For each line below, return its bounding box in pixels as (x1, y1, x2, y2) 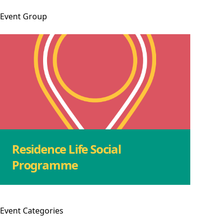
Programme (12, 156, 78, 173)
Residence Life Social (12, 140, 121, 157)
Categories (23, 205, 63, 216)
